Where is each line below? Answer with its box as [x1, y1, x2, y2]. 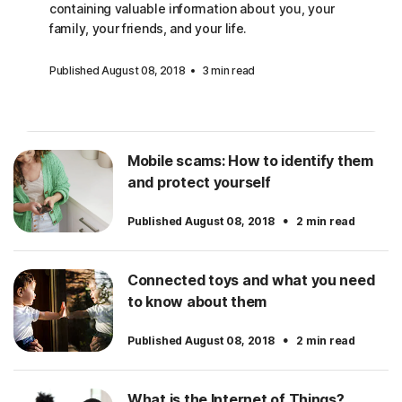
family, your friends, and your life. [49, 21, 248, 37]
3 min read [201, 64, 255, 78]
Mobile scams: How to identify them [127, 152, 373, 170]
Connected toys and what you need [127, 271, 375, 290]
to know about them [127, 293, 267, 311]
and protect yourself [127, 173, 271, 192]
